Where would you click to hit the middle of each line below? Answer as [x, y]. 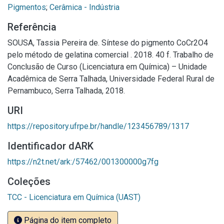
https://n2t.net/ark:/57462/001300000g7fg [83, 162]
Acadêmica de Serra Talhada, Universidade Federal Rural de [111, 79]
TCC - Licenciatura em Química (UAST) [74, 197]
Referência [32, 27]
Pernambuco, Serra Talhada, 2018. [66, 91]
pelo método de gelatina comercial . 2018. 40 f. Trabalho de [110, 55]
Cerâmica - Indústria [84, 7]
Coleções [29, 181]
